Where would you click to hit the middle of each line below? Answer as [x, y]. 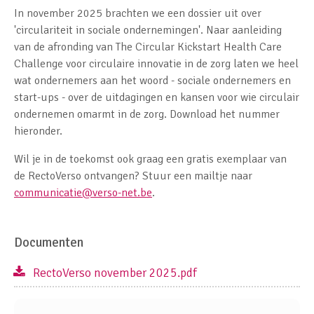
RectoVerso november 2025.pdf [115, 272]
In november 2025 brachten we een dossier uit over [138, 13]
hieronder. [38, 131]
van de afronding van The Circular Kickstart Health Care [148, 47]
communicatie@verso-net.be [83, 192]
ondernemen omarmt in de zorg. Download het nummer [147, 114]
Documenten [49, 242]
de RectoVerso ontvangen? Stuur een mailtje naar [133, 176]
